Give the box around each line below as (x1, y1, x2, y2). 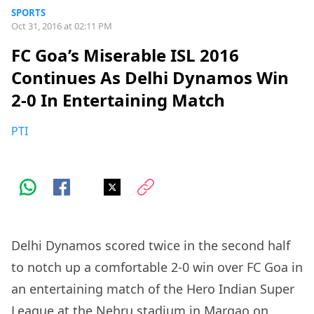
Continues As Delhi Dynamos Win (11, 66, 289, 90)
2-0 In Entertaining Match (11, 88, 225, 112)
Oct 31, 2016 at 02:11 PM (11, 20, 112, 32)
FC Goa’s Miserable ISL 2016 (11, 43, 239, 67)
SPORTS (11, 6, 46, 19)
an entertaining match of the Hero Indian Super (11, 280, 294, 298)
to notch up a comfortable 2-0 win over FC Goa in (11, 259, 303, 276)
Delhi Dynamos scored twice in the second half (11, 237, 290, 254)
